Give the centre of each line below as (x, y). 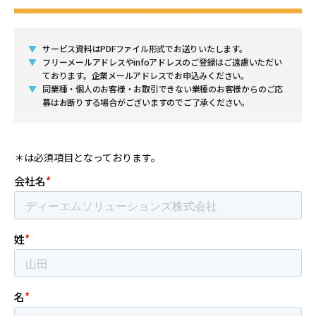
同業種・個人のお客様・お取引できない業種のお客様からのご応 (163, 89)
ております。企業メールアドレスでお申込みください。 (146, 75)
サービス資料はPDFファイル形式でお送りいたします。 (145, 48)
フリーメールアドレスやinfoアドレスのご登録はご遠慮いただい (162, 62)
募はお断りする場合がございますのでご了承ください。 (146, 102)
